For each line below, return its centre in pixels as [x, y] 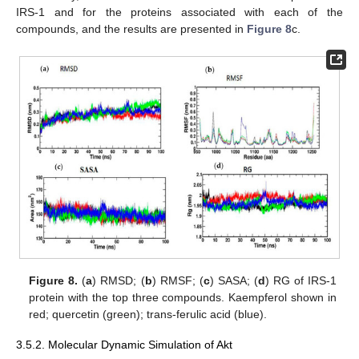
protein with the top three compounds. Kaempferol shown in [183, 297]
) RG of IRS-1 [301, 280]
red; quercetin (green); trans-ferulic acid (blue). [148, 314]
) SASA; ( [234, 280]
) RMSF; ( [177, 280]
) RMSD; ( [119, 280]
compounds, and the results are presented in [131, 29]
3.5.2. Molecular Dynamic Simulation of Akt [124, 344]
